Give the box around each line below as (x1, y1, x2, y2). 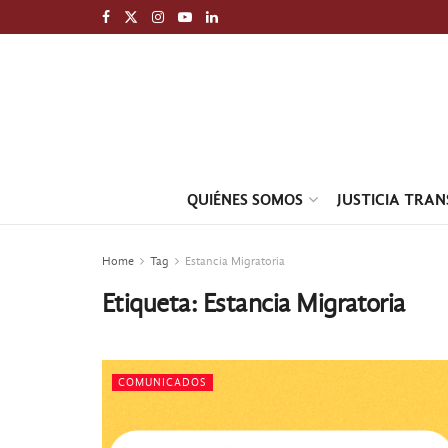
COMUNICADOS (118, 376, 207, 389)
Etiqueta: (102, 289, 203, 319)
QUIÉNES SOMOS (186, 190, 303, 209)
